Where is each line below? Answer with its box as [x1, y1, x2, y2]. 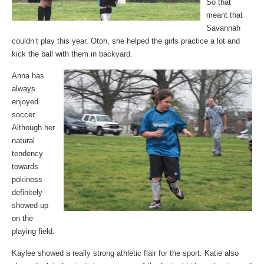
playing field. [12, 227, 55, 236]
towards [12, 162, 38, 171]
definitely [12, 188, 42, 197]
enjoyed [12, 97, 38, 106]
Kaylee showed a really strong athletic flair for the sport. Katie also [12, 249, 239, 258]
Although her [12, 123, 55, 132]
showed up [12, 201, 48, 210]
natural [12, 136, 35, 145]
